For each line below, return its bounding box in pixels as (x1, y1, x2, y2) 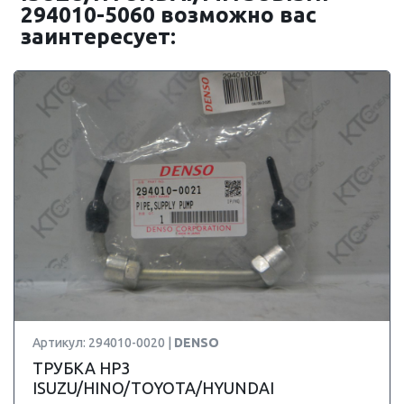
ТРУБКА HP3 (32, 359, 130, 377)
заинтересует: (21, 24, 176, 49)
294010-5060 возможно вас (21, 3, 317, 27)
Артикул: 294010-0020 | (32, 335, 174, 350)
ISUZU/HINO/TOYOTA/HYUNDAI (32, 379, 274, 397)
